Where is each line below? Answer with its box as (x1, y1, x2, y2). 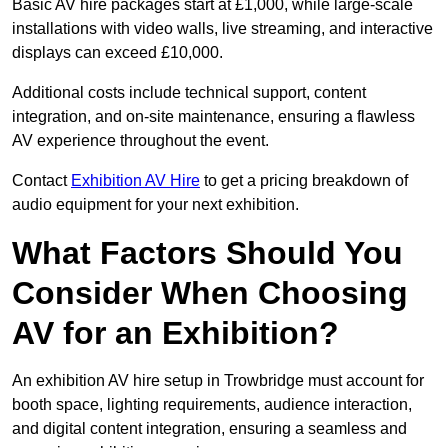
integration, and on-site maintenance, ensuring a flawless (12, 108, 415, 126)
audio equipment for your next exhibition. (12, 196, 299, 214)
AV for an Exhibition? (12, 315, 339, 352)
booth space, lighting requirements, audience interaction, (12, 396, 412, 414)
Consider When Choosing (12, 275, 408, 312)
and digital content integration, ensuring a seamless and (12, 420, 407, 438)
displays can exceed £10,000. (12, 44, 223, 62)
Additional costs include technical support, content (12, 84, 366, 102)
